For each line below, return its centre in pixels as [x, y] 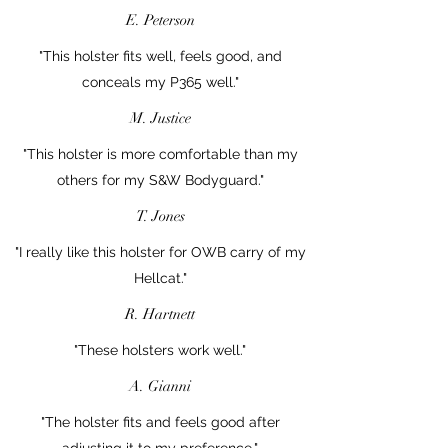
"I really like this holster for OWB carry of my [160, 251]
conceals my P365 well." [160, 81]
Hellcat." [160, 277]
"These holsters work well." [160, 349]
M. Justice [160, 117]
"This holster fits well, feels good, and [160, 55]
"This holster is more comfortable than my [160, 153]
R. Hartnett [160, 313]
